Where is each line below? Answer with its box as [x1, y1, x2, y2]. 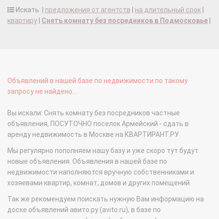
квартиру [7, 17, 37, 25]
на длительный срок [135, 6, 201, 14]
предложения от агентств [45, 6, 131, 14]
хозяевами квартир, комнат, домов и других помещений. [7, 179, 191, 187]
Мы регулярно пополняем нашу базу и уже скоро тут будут [7, 147, 198, 155]
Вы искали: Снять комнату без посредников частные [7, 109, 180, 117]
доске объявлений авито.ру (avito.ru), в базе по [7, 206, 161, 214]
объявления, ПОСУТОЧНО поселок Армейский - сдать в [7, 120, 189, 128]
